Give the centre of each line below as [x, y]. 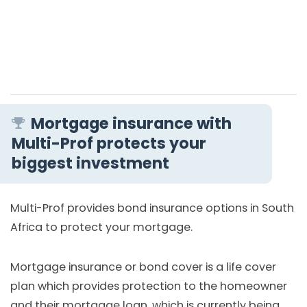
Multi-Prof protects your [109, 144]
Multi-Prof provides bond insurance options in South [152, 208]
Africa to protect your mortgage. [101, 228]
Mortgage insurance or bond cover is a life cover [143, 267]
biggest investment [90, 163]
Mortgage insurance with [132, 124]
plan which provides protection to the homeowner [149, 286]
